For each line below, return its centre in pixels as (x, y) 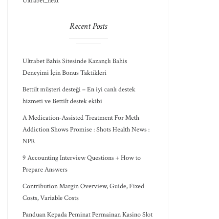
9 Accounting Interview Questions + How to (82, 158)
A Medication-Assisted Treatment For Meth (81, 118)
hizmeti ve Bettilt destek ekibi (63, 101)
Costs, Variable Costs (51, 198)
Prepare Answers (45, 170)
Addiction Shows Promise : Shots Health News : (86, 130)
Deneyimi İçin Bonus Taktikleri (65, 73)
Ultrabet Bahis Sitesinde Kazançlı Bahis (75, 61)
